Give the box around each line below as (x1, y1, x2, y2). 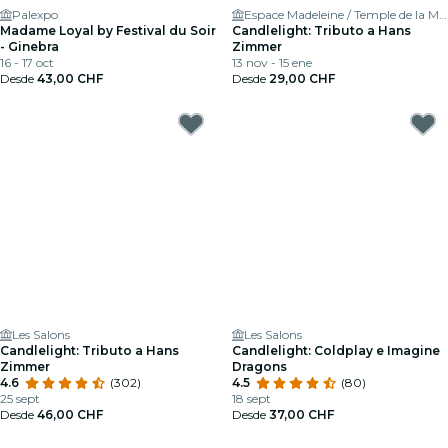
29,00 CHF (269, 71, 335, 86)
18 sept (232, 391, 271, 406)
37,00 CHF (269, 407, 334, 422)
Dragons (232, 359, 287, 374)
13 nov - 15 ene (232, 55, 312, 70)
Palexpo (12, 7, 58, 22)
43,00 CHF (37, 71, 103, 86)
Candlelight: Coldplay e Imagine (232, 343, 440, 358)
